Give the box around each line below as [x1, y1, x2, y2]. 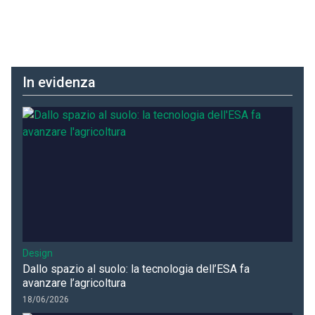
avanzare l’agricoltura [22, 276, 126, 290]
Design [22, 247, 53, 259]
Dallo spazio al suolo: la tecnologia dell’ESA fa [22, 262, 250, 276]
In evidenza [22, 74, 96, 91]
